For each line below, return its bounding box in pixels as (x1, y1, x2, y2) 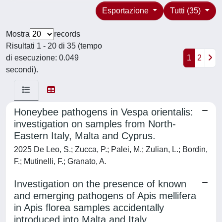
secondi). (6, 65, 38, 74)
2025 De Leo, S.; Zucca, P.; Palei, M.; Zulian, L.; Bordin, (14, 145, 208, 154)
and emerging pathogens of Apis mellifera (14, 190, 196, 201)
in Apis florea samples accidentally (14, 202, 164, 213)
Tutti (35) (170, 6, 203, 15)
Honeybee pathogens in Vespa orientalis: (14, 107, 193, 117)
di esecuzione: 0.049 (6, 54, 79, 62)
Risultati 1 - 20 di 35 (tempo (6, 42, 102, 50)
